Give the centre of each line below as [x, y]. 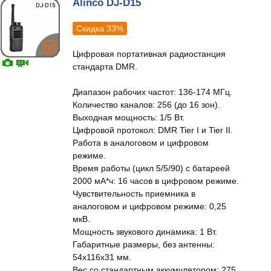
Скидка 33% [100, 28]
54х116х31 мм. [102, 257]
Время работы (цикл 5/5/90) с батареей [151, 168]
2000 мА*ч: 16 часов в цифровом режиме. [156, 181]
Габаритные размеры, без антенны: [144, 244]
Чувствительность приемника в [134, 194]
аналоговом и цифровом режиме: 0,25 [149, 206]
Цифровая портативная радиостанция [149, 54]
